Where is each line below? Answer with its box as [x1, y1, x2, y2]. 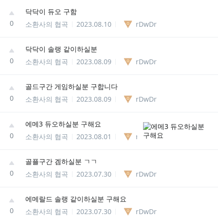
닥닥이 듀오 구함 [25, 6, 77, 16]
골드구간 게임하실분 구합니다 [25, 81, 118, 91]
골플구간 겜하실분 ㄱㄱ [25, 156, 97, 166]
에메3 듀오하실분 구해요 [25, 119, 101, 128]
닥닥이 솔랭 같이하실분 [25, 44, 97, 54]
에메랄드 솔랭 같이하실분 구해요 [25, 194, 127, 203]
